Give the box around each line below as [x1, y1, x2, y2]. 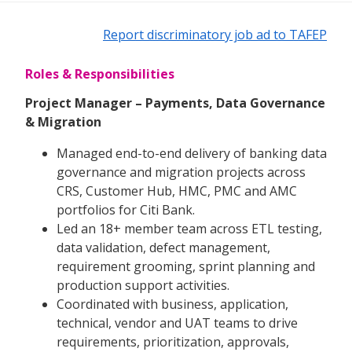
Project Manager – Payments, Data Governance [25, 94, 325, 112]
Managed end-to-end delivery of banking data [57, 145, 327, 163]
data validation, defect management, [57, 239, 270, 257]
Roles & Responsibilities [25, 65, 174, 83]
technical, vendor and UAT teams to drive [57, 314, 298, 332]
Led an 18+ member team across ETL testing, [57, 220, 322, 238]
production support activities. [57, 277, 229, 295]
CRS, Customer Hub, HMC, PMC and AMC [57, 182, 297, 200]
